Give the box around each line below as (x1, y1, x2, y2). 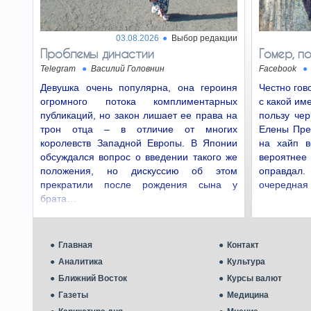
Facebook (259, 64, 296, 74)
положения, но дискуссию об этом (40, 165, 237, 176)
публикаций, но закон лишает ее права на (40, 110, 237, 121)
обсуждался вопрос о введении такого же (40, 151, 237, 162)
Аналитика (58, 257, 103, 267)
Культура (227, 257, 265, 267)
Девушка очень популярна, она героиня (40, 82, 237, 93)
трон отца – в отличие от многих (40, 124, 237, 135)
